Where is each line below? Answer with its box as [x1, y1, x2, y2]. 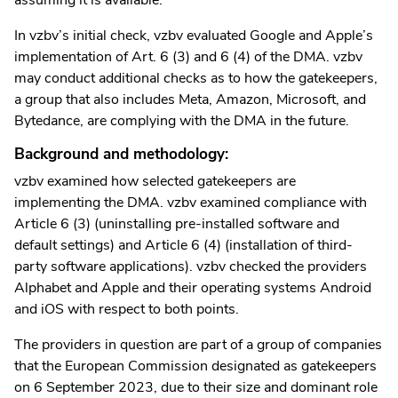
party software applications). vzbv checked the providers [14, 257, 367, 277]
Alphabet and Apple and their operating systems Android [14, 278, 371, 298]
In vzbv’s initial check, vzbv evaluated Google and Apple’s [14, 25, 373, 45]
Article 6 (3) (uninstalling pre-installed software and [14, 214, 339, 235]
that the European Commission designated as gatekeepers [14, 356, 377, 377]
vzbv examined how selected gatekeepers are [14, 171, 296, 192]
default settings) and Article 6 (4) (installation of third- [14, 235, 353, 256]
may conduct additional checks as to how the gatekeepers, [14, 68, 378, 88]
